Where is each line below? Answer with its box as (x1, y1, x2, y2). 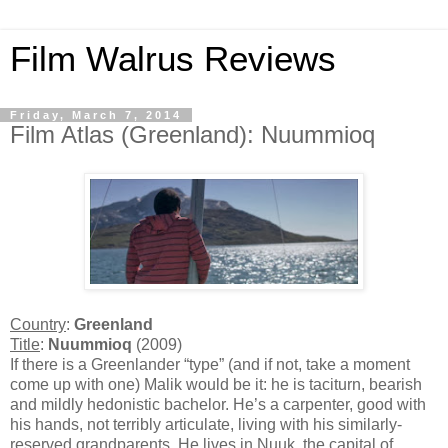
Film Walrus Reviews (10, 40, 336, 78)
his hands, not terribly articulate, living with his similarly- (10, 415, 402, 433)
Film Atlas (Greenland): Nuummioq (10, 121, 375, 148)
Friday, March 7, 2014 (10, 109, 182, 121)
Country (10, 315, 66, 333)
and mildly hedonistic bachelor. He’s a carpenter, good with (10, 395, 426, 413)
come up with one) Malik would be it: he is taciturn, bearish (10, 375, 422, 393)
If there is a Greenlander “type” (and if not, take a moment (10, 355, 410, 373)
